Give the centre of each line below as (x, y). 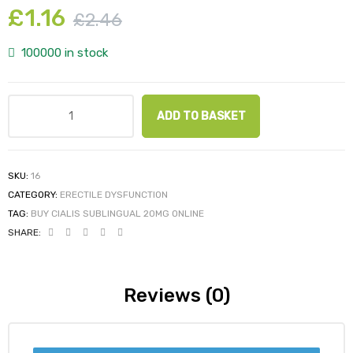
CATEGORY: (34, 194)
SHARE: (24, 232)
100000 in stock (65, 53)
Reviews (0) (176, 295)
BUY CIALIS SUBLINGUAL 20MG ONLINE (117, 213)
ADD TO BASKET (201, 116)
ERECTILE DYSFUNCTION (114, 194)
